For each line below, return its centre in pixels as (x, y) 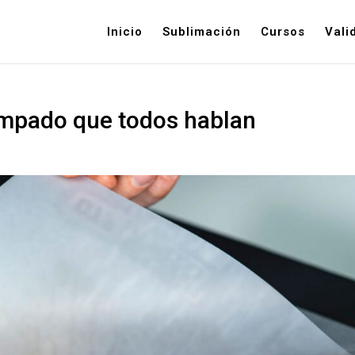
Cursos (282, 32)
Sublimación (201, 32)
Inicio (124, 32)
